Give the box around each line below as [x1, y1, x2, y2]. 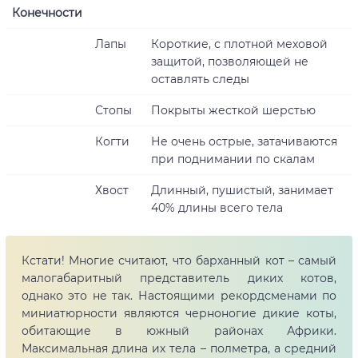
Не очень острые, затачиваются [150, 134, 337, 149]
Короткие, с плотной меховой [150, 37, 328, 52]
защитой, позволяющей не [150, 54, 308, 70]
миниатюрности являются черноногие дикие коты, [21, 306, 337, 321]
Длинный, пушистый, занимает [150, 183, 333, 198]
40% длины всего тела [150, 201, 283, 216]
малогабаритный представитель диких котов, [21, 271, 337, 286]
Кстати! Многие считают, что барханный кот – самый [21, 253, 337, 268]
